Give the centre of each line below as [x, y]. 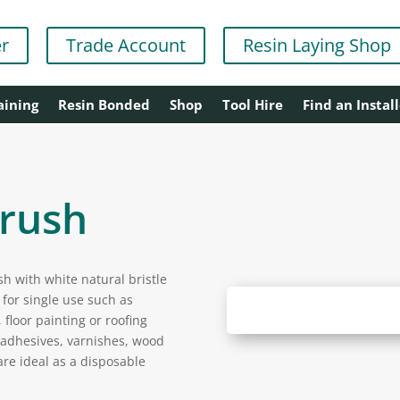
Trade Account [125, 45]
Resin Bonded [104, 104]
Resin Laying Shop [317, 45]
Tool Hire [252, 104]
